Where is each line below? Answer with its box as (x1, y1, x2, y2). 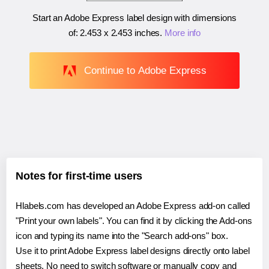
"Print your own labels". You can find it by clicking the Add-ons (16, 216, 252, 226)
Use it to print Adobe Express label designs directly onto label (16, 246, 250, 256)
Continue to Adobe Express (83, 64, 207, 76)
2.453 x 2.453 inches (80, 28, 160, 38)
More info (165, 28, 201, 38)
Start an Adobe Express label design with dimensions (32, 13, 237, 23)
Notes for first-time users (16, 170, 143, 183)
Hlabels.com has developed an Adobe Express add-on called (16, 201, 250, 211)
